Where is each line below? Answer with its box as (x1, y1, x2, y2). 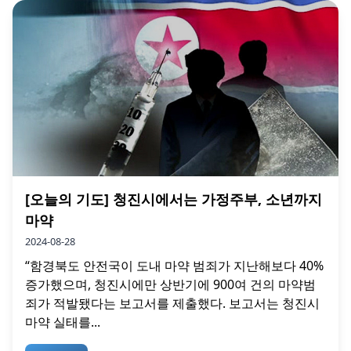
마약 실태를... (25, 313, 100, 331)
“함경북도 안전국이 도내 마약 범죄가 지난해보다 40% (25, 256, 324, 274)
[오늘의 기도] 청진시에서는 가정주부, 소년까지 (25, 189, 322, 208)
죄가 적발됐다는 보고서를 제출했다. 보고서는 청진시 (25, 294, 320, 312)
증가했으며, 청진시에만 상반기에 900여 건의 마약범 (25, 275, 316, 293)
